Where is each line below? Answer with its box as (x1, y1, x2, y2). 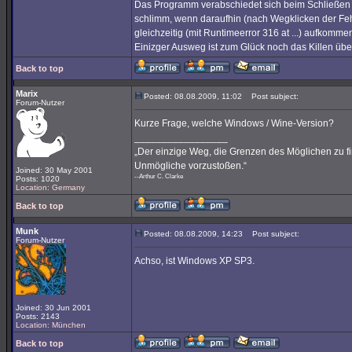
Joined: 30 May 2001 (16, 166, 93, 174)
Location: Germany (16, 183, 85, 192)
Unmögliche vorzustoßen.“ (134, 160, 247, 171)
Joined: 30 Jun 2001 (16, 303, 91, 312)
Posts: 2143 (16, 312, 60, 321)
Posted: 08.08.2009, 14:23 (144, 229, 243, 238)
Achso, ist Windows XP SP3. (134, 255, 255, 266)
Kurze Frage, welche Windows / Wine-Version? (134, 118, 334, 129)
